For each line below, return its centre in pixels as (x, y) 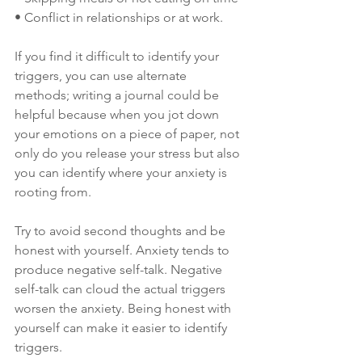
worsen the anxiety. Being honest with (124, 309)
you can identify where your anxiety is (122, 173)
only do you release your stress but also (129, 154)
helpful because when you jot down (118, 115)
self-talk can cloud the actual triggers (122, 289)
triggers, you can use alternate (102, 76)
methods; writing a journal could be (118, 95)
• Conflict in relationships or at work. (119, 18)
